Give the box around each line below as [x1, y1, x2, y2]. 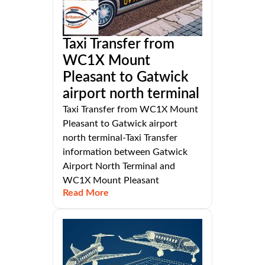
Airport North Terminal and [63, 161, 175, 172]
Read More [63, 188, 109, 198]
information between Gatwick [63, 147, 188, 157]
